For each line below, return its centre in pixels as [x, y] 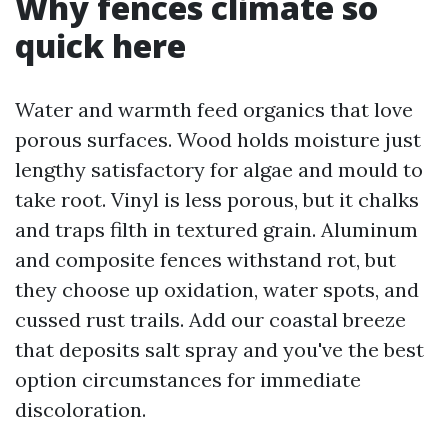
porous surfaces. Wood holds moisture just [218, 139]
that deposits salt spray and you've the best [219, 349]
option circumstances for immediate [188, 379]
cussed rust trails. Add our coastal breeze [210, 319]
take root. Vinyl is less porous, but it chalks [217, 199]
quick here [100, 45]
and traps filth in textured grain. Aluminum [216, 229]
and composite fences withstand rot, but [205, 259]
